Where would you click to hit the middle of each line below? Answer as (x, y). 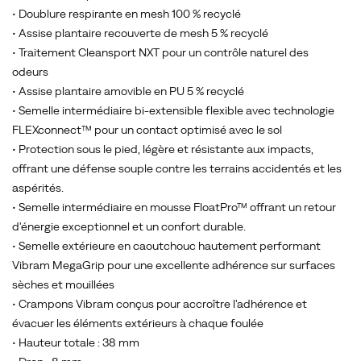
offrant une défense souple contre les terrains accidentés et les (177, 168)
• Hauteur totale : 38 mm (76, 342)
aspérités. (38, 188)
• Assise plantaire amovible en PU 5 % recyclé (128, 91)
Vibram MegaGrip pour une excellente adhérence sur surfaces (174, 265)
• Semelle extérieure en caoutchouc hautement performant (166, 246)
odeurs (30, 72)
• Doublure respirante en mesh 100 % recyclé (127, 14)
